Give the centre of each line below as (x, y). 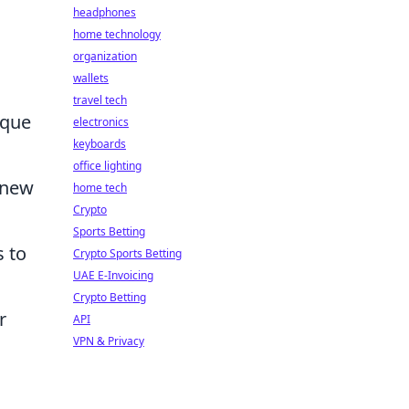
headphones (105, 12)
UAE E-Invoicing (113, 275)
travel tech (100, 100)
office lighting (107, 166)
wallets (91, 78)
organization (105, 56)
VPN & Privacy (109, 341)
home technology (117, 34)
